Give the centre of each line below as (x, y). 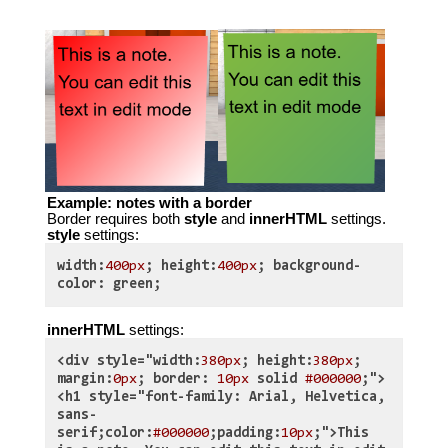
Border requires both (115, 219)
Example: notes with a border (149, 203)
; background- (309, 267)
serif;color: (105, 434)
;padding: (245, 434)
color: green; (109, 285)
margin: (85, 380)
